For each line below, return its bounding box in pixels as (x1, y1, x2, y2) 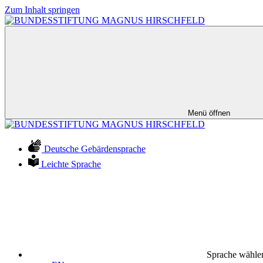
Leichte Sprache (41, 159, 101, 169)
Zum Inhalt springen (5, 5, 80, 15)
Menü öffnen (188, 109, 230, 117)
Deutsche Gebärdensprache (44, 144, 146, 154)
